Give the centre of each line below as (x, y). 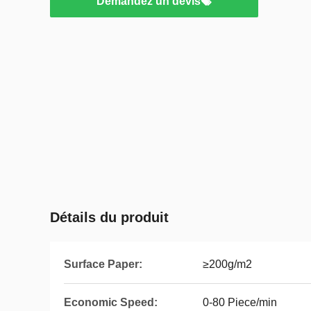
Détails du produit (109, 217)
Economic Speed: (111, 302)
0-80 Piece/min (240, 302)
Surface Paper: (103, 264)
